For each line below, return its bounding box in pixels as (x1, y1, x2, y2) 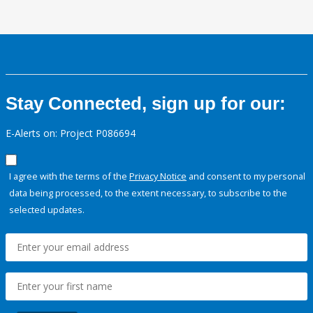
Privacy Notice (129, 170, 187, 183)
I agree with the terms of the (9, 170, 129, 183)
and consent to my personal (187, 170, 305, 183)
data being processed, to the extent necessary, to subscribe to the (9, 187, 287, 200)
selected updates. (9, 203, 85, 217)
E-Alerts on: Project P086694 (6, 126, 136, 140)
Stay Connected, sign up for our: (6, 93, 286, 115)
